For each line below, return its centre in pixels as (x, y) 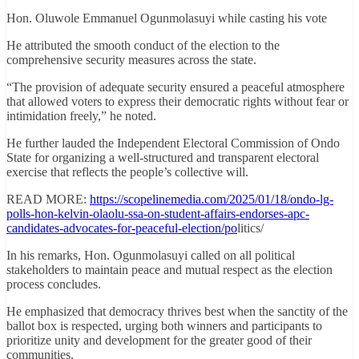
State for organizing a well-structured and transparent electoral (163, 158)
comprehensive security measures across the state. (131, 60)
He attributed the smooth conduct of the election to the (143, 46)
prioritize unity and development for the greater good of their (159, 341)
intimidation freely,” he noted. (81, 116)
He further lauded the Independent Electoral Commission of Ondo (173, 143)
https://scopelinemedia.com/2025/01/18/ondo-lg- (212, 200)
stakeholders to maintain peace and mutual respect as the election (169, 270)
